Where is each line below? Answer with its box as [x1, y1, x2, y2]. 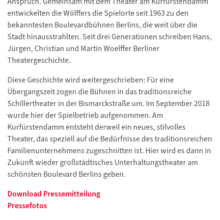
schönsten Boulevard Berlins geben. [7, 169, 126, 180]
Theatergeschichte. [7, 55, 71, 66]
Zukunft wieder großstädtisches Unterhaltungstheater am [7, 157, 198, 168]
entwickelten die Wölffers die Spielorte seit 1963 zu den [7, 8, 189, 19]
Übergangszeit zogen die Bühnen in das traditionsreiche [7, 86, 192, 97]
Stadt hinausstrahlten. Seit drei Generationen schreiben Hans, [7, 31, 212, 42]
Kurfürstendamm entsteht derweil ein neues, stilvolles [7, 122, 186, 133]
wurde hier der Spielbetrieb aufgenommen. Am [7, 110, 163, 121]
